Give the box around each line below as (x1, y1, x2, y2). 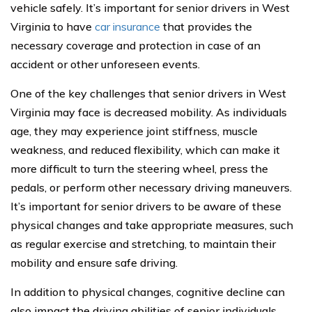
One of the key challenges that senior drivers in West (10, 86, 286, 100)
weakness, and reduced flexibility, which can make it (10, 143, 280, 157)
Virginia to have (10, 19, 95, 33)
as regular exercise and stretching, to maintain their (10, 237, 276, 251)
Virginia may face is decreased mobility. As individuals (10, 105, 287, 119)
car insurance (95, 19, 160, 33)
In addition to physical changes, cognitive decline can (10, 285, 285, 299)
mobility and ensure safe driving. (10, 256, 178, 270)
